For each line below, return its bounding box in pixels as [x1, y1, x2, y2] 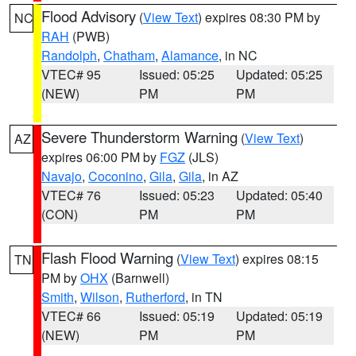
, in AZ [202, 167, 238, 185]
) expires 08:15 [235, 250, 319, 268]
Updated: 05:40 [236, 186, 323, 204]
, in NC [219, 46, 257, 64]
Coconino [88, 167, 143, 185]
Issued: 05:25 [138, 65, 215, 83]
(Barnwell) [108, 269, 169, 287]
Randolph [41, 46, 97, 64]
